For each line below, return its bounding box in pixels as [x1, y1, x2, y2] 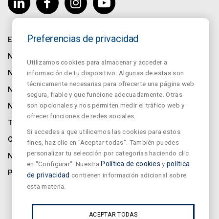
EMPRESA [8, 35, 41, 44]
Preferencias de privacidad [26, 33, 139, 44]
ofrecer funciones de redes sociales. [26, 112, 136, 120]
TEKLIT [8, 118, 31, 127]
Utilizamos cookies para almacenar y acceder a [26, 58, 168, 66]
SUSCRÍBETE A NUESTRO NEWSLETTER [20, 206, 152, 215]
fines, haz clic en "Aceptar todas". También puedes [26, 138, 179, 146]
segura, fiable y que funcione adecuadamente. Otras [26, 90, 182, 98]
